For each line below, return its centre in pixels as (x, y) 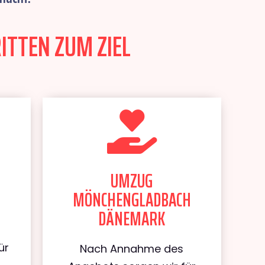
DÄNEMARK (132, 219)
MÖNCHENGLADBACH (132, 200)
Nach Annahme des (132, 249)
